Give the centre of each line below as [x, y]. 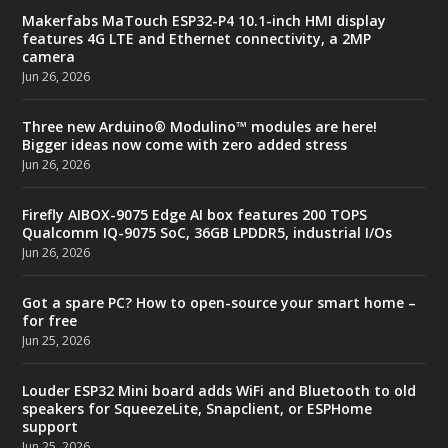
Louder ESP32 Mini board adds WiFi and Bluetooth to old [219, 390]
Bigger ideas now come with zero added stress [185, 144]
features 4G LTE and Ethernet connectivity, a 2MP [197, 38]
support [50, 426]
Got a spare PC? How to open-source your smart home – [219, 302]
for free [50, 320]
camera [49, 56]
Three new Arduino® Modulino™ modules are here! [200, 126]
